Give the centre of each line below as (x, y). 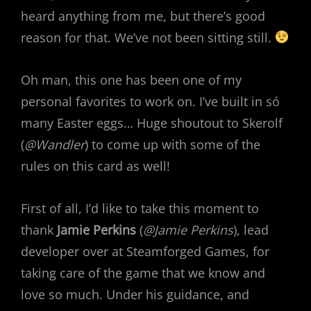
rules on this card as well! (95, 166)
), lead (251, 229)
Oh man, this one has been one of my (131, 79)
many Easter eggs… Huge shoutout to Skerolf (152, 123)
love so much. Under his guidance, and (135, 294)
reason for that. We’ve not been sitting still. (148, 37)
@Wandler (54, 144)
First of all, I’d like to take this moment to (140, 208)
